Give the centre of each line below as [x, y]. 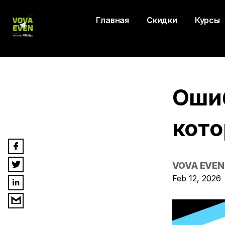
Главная [113, 20]
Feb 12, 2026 [196, 179]
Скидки [162, 20]
